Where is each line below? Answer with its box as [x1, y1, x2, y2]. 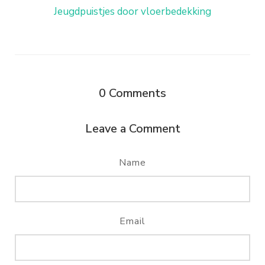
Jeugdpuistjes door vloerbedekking [54, 4, 211, 18]
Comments [109, 85, 166, 101]
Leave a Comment [85, 120, 180, 137]
